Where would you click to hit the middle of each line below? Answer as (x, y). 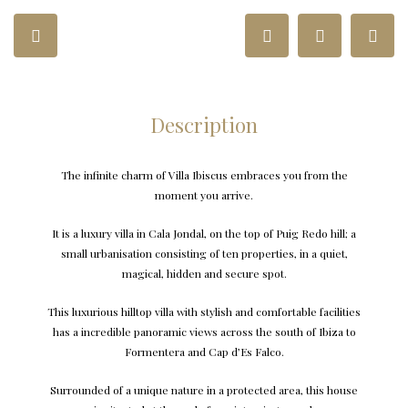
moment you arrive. (204, 195)
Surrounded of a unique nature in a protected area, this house (204, 390)
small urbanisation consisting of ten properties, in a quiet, (204, 253)
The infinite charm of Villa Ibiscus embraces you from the (204, 175)
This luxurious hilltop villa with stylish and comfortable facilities (204, 311)
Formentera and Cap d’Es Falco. (204, 352)
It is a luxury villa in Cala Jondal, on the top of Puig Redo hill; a (204, 233)
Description (204, 125)
